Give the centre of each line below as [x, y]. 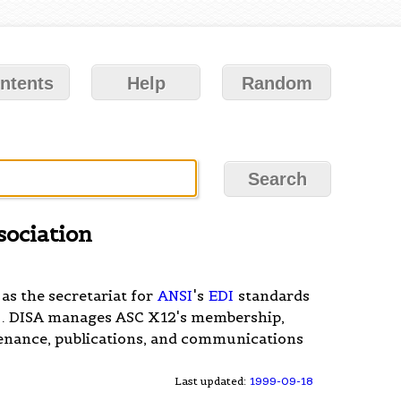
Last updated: [212, 380]
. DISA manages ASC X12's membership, [144, 316]
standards [273, 295]
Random [277, 83]
